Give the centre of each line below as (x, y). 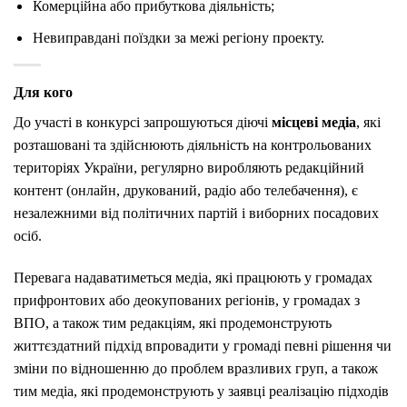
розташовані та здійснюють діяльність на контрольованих (193, 145)
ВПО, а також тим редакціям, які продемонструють (173, 323)
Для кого (43, 93)
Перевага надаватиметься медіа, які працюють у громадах (193, 277)
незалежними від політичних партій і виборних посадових (196, 213)
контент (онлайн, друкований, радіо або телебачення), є (186, 191)
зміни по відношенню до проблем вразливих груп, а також (196, 368)
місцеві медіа (314, 123)
